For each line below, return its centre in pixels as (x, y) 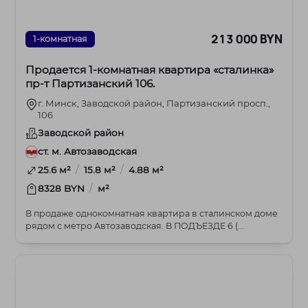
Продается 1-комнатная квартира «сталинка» (150, 69)
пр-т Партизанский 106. (90, 83)
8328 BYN (63, 188)
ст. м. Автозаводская (88, 151)
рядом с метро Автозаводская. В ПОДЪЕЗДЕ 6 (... (205, 225)
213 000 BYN (247, 39)
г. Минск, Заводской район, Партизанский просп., (154, 103)
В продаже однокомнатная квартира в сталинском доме (152, 213)
